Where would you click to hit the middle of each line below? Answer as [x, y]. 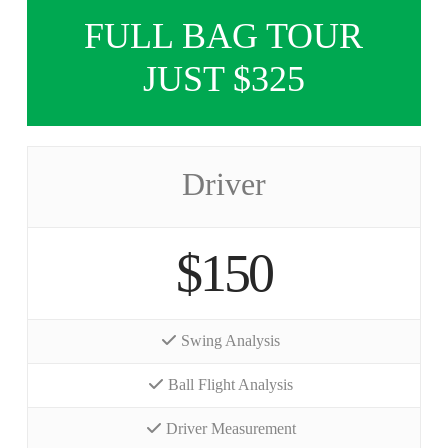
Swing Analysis [231, 340]
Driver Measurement [230, 428]
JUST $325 [223, 79]
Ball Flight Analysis [231, 384]
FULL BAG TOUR [224, 36]
